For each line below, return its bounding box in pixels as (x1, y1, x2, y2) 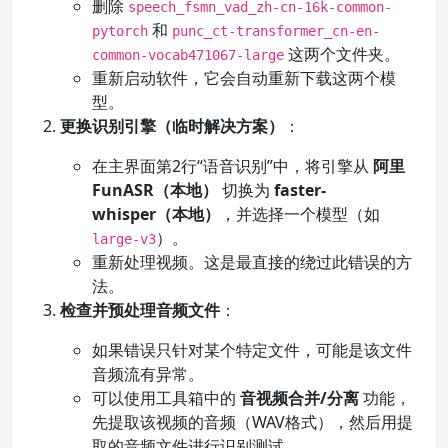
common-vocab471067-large (92, 47, 284, 63)
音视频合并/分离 (240, 387, 359, 409)
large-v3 (92, 231, 156, 247)
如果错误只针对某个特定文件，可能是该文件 (92, 339, 412, 361)
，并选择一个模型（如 (220, 203, 380, 225)
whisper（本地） (92, 203, 220, 225)
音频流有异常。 (92, 363, 204, 385)
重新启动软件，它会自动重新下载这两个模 (92, 67, 396, 89)
